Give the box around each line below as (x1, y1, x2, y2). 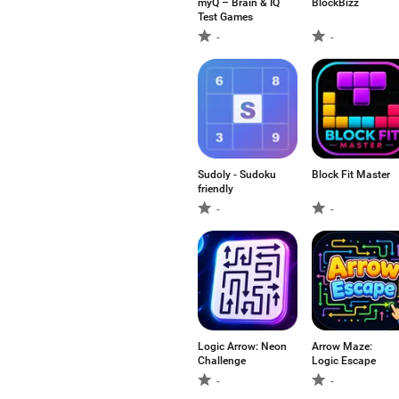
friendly (198, 183, 233, 195)
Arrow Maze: (312, 340, 372, 353)
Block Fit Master (312, 168, 390, 181)
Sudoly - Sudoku (198, 168, 276, 181)
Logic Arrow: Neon (198, 340, 287, 353)
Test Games (198, 11, 253, 23)
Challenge (198, 354, 246, 367)
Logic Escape (312, 354, 376, 367)
